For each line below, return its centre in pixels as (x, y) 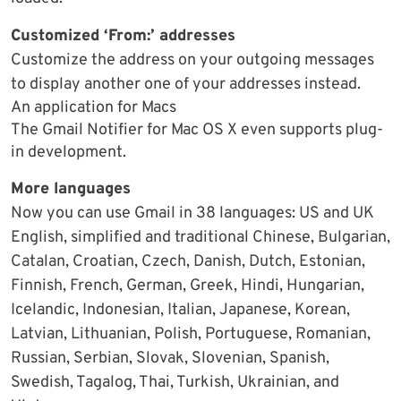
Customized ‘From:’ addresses (123, 37)
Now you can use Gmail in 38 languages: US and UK (192, 214)
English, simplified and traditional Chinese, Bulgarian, (200, 238)
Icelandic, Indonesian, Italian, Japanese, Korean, (180, 311)
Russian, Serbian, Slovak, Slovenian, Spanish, (170, 359)
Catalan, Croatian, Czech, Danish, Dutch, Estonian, (188, 262)
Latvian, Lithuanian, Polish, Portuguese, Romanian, (191, 335)
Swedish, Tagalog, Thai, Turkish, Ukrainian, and (175, 383)
